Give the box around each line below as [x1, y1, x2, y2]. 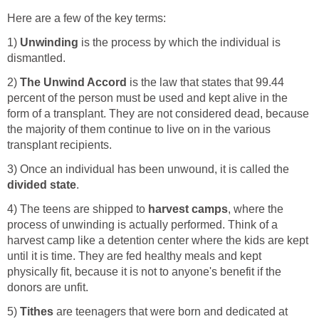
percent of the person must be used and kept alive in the [7, 91, 288, 104]
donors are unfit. [7, 281, 88, 293]
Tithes [20, 305, 53, 318]
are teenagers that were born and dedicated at [53, 305, 288, 318]
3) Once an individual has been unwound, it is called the [7, 162, 289, 175]
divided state [7, 178, 76, 191]
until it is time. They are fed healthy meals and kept [7, 249, 261, 262]
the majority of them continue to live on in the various [7, 122, 271, 135]
